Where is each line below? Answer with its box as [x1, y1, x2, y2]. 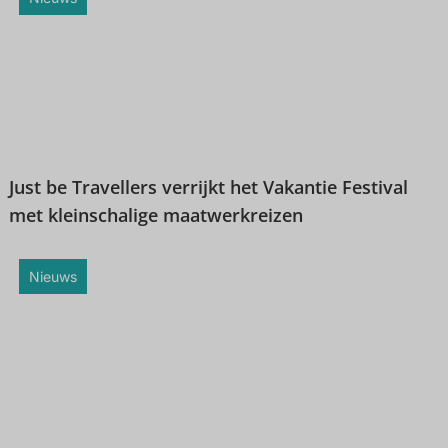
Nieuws [28, 268, 77, 286]
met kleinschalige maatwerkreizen [8, 203, 303, 228]
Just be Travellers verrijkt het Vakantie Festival [8, 175, 408, 200]
